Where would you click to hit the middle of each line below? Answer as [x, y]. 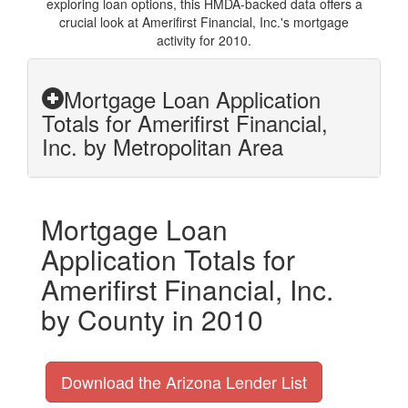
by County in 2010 [152, 319]
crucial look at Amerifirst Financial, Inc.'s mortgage [204, 22]
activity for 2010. [204, 40]
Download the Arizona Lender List [184, 382]
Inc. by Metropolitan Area [163, 146]
